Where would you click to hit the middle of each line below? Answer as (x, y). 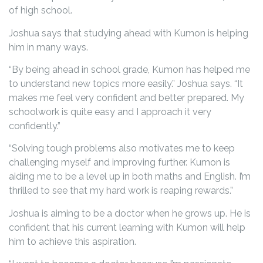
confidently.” (35, 126)
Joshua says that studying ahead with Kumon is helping (129, 33)
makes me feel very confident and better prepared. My (127, 98)
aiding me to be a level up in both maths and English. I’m (130, 177)
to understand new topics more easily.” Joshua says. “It (126, 84)
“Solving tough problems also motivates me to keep (122, 149)
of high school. (41, 11)
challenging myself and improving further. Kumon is (119, 163)
